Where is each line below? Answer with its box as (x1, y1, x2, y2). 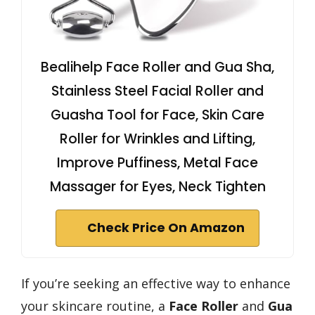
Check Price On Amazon (87, 219, 245, 236)
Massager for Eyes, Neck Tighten (49, 176, 266, 196)
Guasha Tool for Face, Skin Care (51, 105, 264, 124)
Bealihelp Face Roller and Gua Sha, (41, 57, 274, 77)
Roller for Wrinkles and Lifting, (60, 129, 255, 148)
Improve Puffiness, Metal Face (57, 153, 258, 172)
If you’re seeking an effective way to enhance (21, 274, 290, 292)
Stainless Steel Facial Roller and (51, 81, 264, 101)
